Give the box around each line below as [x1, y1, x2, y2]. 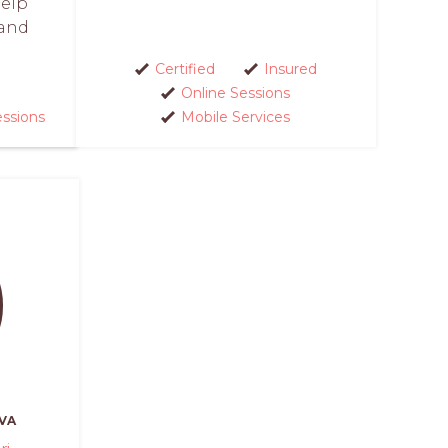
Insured [263, 59, 317, 78]
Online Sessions [181, 83, 290, 102]
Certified [154, 59, 215, 78]
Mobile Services [181, 107, 290, 126]
